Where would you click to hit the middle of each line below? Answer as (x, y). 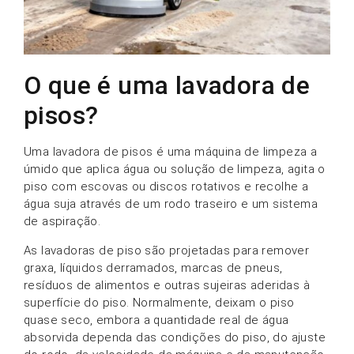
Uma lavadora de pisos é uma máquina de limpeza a (171, 152)
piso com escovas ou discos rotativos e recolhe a (166, 187)
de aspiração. (62, 222)
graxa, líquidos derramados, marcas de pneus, (153, 267)
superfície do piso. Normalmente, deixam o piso (159, 302)
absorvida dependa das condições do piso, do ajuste (175, 337)
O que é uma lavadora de (167, 86)
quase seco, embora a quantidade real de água (156, 320)
